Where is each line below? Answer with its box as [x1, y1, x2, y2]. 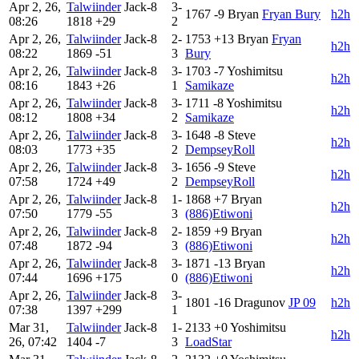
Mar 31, [9, 320, 49, 334]
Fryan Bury [262, 6, 321, 21]
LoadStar [185, 334, 232, 349]
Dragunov [234, 295, 285, 309]
